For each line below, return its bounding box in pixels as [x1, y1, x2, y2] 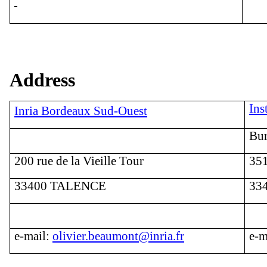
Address [9, 69, 75, 91]
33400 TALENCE [14, 178, 107, 193]
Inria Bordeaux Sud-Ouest [14, 103, 148, 118]
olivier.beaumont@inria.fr [52, 228, 185, 243]
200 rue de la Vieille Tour [14, 153, 144, 168]
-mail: [20, 228, 53, 243]
